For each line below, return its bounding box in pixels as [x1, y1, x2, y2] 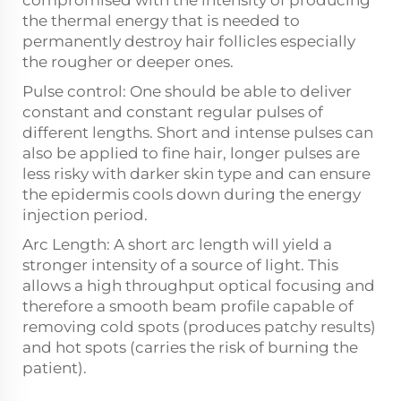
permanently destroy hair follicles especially [22, 32, 355, 51]
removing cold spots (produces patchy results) [22, 318, 376, 337]
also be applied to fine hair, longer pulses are [22, 144, 360, 163]
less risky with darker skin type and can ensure [22, 165, 371, 183]
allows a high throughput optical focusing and [22, 277, 375, 295]
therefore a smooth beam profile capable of [22, 297, 354, 316]
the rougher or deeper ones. [22, 53, 234, 72]
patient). [22, 359, 87, 378]
